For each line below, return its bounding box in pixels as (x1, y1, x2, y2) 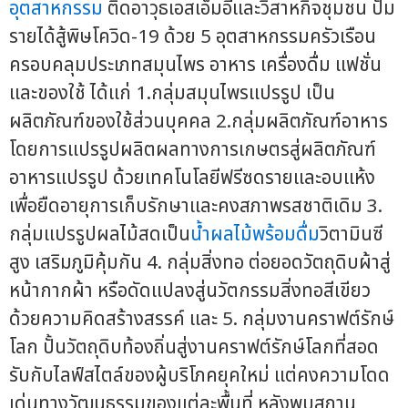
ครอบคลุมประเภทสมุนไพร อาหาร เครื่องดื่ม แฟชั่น (9, 51, 382, 80)
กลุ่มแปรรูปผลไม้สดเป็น (9, 220, 190, 250)
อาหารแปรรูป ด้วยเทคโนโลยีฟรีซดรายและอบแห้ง (9, 164, 375, 193)
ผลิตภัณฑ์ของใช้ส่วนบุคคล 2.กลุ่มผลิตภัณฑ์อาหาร (9, 107, 388, 137)
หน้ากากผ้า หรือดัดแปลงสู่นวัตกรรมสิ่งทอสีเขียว (9, 277, 371, 306)
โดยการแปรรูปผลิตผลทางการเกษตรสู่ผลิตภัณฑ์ (9, 136, 376, 165)
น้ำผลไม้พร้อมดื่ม (190, 220, 320, 250)
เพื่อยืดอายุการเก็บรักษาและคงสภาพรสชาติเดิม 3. (9, 192, 382, 221)
